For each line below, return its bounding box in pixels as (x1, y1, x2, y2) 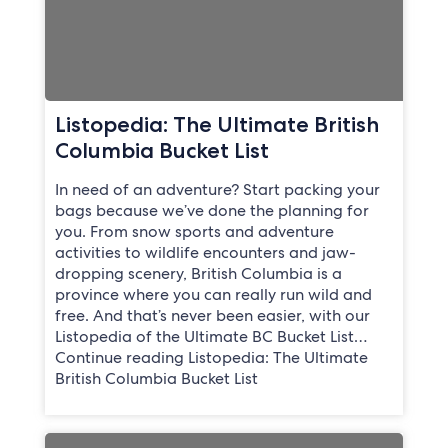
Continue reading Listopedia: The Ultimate (54, 347, 368, 369)
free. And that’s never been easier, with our (54, 305, 370, 327)
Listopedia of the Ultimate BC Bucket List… (54, 326, 367, 348)
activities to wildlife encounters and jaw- (54, 242, 356, 264)
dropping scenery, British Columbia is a (54, 263, 342, 285)
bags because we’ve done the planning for (54, 200, 369, 222)
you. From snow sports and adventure (54, 221, 334, 243)
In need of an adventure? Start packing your (54, 179, 380, 201)
